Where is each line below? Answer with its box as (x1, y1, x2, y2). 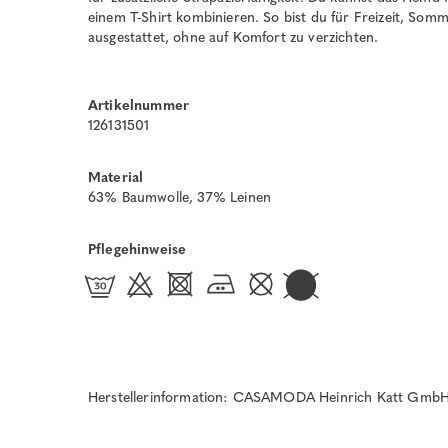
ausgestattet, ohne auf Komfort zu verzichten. (88, 28, 379, 46)
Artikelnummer (88, 96, 190, 114)
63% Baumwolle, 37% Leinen (88, 188, 271, 206)
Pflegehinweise (88, 240, 187, 258)
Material (88, 168, 144, 186)
